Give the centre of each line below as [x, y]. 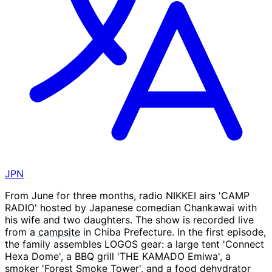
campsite [59, 232]
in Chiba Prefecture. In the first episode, [173, 232]
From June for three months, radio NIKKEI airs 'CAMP [127, 196]
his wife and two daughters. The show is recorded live [129, 220]
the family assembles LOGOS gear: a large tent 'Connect [134, 244]
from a [22, 232]
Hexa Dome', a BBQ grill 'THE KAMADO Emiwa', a [118, 257]
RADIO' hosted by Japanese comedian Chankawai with [131, 208]
